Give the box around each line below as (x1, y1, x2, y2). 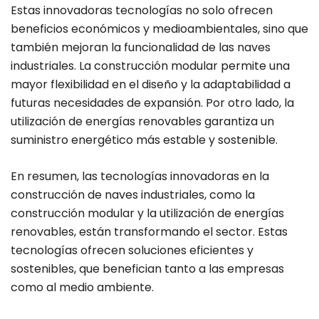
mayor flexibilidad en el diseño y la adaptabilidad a (11, 76, 291, 93)
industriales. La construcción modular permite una (11, 58, 290, 75)
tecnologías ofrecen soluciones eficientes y (11, 242, 253, 259)
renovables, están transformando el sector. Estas (11, 224, 288, 241)
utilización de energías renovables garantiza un (11, 113, 274, 130)
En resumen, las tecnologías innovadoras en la (11, 168, 269, 185)
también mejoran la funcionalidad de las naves (11, 39, 271, 56)
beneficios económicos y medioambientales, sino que (11, 21, 308, 38)
